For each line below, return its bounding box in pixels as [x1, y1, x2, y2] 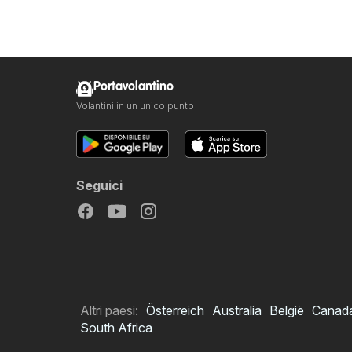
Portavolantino [93, 80, 174, 94]
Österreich [146, 302, 204, 319]
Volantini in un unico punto [76, 100, 194, 112]
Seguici [76, 178, 123, 194]
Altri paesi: [80, 302, 138, 319]
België [269, 302, 304, 319]
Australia [212, 302, 262, 319]
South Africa [80, 320, 152, 336]
